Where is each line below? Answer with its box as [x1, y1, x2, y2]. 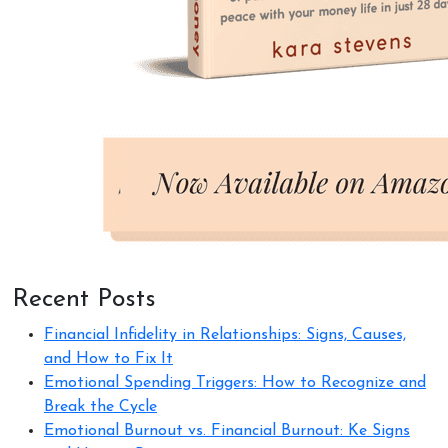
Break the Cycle [44, 398, 157, 415]
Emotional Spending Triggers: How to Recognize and [44, 374, 426, 391]
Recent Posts [12, 286, 156, 312]
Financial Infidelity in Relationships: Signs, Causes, [44, 326, 406, 343]
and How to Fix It [44, 350, 173, 367]
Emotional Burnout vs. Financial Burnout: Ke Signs [44, 422, 410, 439]
